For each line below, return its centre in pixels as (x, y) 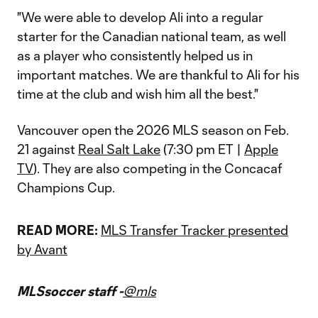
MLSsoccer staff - (70, 291)
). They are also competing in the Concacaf (158, 168)
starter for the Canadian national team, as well (152, 36)
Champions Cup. (66, 187)
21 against (48, 149)
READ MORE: (57, 230)
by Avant (42, 249)
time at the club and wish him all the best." (138, 94)
